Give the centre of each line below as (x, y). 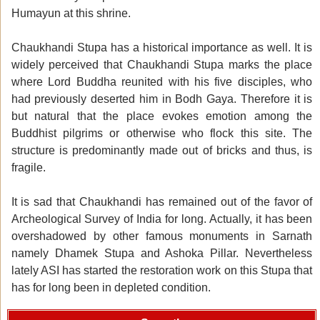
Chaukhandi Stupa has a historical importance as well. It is (162, 48)
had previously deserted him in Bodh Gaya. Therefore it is (162, 99)
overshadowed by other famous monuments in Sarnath (162, 236)
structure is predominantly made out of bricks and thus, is (162, 151)
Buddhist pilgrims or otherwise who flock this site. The (162, 134)
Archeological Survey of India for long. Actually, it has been (162, 219)
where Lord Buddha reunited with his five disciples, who (162, 82)
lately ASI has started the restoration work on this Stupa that (162, 271)
